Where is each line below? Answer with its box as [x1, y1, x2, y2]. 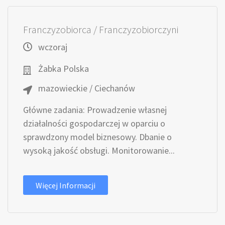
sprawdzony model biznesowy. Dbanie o [23, 131, 172, 143]
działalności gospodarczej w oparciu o [23, 118, 165, 129]
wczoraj [38, 41, 67, 53]
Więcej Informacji [36, 180, 95, 190]
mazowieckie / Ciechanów [38, 82, 135, 94]
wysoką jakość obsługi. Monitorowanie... [23, 145, 175, 156]
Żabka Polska [38, 63, 89, 74]
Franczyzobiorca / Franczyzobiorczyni [23, 23, 178, 36]
